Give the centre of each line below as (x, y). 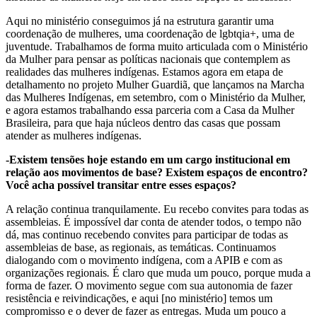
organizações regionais (56, 272)
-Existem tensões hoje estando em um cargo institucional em (148, 159)
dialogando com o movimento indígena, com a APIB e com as (144, 260)
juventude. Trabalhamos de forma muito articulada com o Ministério (157, 46)
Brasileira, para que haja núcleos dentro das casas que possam (143, 122)
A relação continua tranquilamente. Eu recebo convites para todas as (157, 209)
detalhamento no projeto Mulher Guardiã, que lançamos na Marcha (155, 84)
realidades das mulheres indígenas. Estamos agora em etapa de (144, 71)
